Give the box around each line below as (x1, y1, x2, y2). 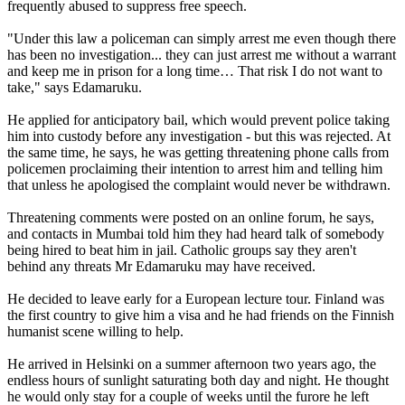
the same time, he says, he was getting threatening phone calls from (7, 144, 389, 160)
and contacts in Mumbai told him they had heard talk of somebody (7, 225, 384, 241)
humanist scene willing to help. (7, 323, 184, 339)
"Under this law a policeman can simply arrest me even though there (7, 30, 396, 46)
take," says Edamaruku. (7, 79, 142, 95)
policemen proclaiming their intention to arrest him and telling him (7, 160, 382, 176)
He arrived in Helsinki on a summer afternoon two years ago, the (7, 355, 376, 372)
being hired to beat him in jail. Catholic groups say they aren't (7, 241, 356, 258)
